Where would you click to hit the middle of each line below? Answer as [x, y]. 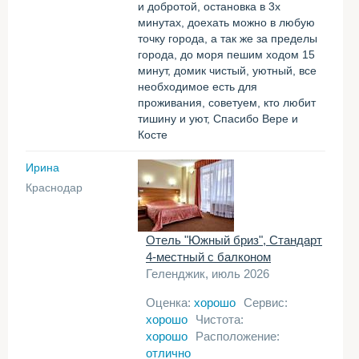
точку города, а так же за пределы [228, 38]
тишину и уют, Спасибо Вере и [218, 119]
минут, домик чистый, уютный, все [227, 71]
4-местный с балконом [208, 257]
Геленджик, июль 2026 [208, 274]
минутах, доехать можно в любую [226, 22]
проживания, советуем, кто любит [227, 103]
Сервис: [266, 303]
